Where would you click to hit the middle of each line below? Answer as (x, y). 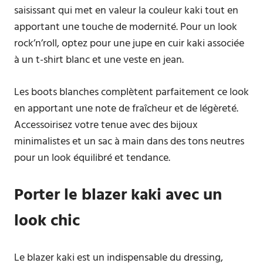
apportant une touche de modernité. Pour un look (126, 27)
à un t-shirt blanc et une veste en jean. (99, 60)
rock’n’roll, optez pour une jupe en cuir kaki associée (129, 44)
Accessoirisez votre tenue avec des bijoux (106, 125)
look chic (47, 221)
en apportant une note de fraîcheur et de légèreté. (126, 109)
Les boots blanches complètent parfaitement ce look (131, 92)
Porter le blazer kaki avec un (118, 195)
